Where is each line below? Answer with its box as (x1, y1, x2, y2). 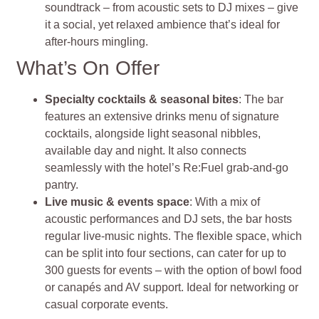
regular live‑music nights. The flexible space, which (45, 230, 303, 243)
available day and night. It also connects (45, 145, 247, 157)
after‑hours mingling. (45, 36, 149, 48)
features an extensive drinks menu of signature (45, 110, 280, 123)
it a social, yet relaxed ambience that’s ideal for (45, 19, 281, 31)
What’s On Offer (16, 57, 160, 80)
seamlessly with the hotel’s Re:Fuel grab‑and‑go (45, 162, 289, 174)
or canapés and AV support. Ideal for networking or (45, 281, 299, 294)
